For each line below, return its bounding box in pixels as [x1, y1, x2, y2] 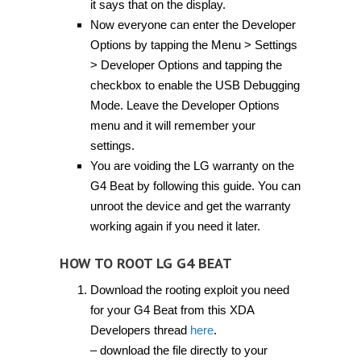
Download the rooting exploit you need [89, 282, 289, 297]
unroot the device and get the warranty [89, 199, 291, 214]
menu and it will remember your [89, 118, 255, 133]
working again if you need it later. [89, 219, 260, 234]
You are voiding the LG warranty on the [89, 159, 294, 173]
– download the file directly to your [89, 342, 268, 357]
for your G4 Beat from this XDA [89, 302, 254, 317]
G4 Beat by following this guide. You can [89, 179, 301, 193]
